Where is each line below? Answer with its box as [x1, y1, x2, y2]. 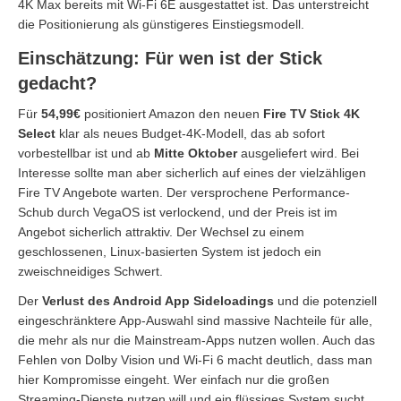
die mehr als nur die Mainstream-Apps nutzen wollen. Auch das [18, 332, 375, 347]
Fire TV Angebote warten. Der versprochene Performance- [18, 184, 350, 200]
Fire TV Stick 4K [263, 106, 360, 121]
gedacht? [18, 73, 97, 93]
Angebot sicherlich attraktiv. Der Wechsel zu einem [18, 224, 304, 239]
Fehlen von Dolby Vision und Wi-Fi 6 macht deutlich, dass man [18, 352, 372, 367]
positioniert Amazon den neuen [84, 106, 263, 121]
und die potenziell [274, 293, 377, 308]
